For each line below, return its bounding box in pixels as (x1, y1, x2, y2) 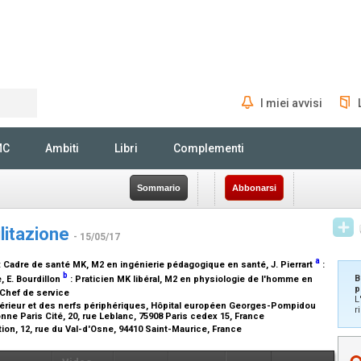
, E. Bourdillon (2, 273, 63, 284)
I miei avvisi (260, 97, 322, 110)
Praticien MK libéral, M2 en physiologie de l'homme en (75, 273, 313, 284)
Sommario (137, 183, 180, 193)
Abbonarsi (232, 183, 276, 193)
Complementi (173, 142, 244, 155)
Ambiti (45, 142, 79, 155)
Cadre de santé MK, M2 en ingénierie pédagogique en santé (3, 259, 266, 270)
